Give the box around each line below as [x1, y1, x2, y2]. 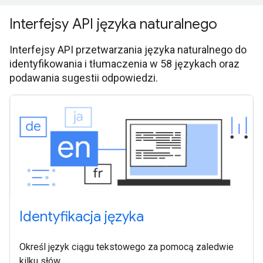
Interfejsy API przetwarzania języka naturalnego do [9, 43, 247, 56]
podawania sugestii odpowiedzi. [9, 72, 158, 85]
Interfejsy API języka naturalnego [9, 15, 217, 33]
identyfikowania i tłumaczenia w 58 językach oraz [9, 58, 240, 70]
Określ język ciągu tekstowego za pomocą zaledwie [19, 241, 234, 252]
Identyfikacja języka [19, 207, 144, 225]
